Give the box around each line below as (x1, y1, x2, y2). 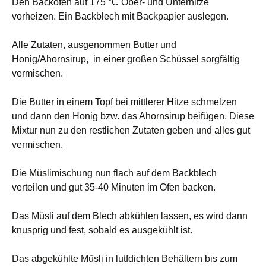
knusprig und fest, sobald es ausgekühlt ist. (12, 225, 192, 235)
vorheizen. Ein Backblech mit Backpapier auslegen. (12, 11, 229, 21)
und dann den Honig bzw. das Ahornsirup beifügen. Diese (12, 111, 254, 121)
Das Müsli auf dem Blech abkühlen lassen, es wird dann (12, 211, 248, 221)
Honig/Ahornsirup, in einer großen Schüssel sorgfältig (12, 54, 240, 64)
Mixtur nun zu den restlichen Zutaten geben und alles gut (12, 125, 250, 135)
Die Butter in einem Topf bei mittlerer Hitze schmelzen (12, 97, 237, 107)
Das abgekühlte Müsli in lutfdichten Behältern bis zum (12, 254, 237, 264)
